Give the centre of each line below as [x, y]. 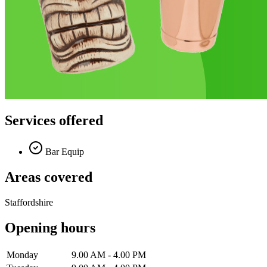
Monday [22, 254]
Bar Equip [63, 152]
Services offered [54, 121]
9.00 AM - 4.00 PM [109, 254]
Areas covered [49, 177]
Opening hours [50, 228]
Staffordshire [29, 203]
